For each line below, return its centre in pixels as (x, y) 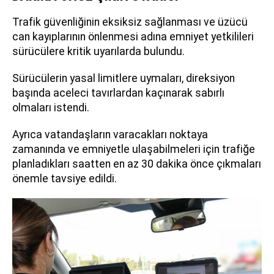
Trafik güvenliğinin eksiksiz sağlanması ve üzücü (130, 22)
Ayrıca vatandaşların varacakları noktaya (110, 135)
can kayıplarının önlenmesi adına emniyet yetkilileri (133, 37)
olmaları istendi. (51, 108)
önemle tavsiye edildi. (65, 179)
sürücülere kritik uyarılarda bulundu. (98, 52)
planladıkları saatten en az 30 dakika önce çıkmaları (137, 164)
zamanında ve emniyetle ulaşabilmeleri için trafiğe (134, 150)
